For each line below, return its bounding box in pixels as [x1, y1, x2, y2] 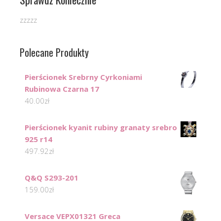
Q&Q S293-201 [25, 173, 78, 183]
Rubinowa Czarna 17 [25, 84, 99, 94]
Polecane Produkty [20, 45, 89, 60]
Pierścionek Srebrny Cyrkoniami [25, 72, 142, 82]
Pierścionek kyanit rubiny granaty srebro [25, 122, 177, 133]
